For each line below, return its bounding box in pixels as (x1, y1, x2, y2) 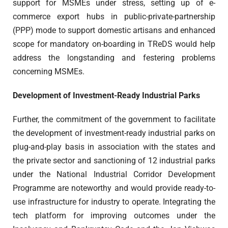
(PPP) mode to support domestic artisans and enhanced (13, 25, 215, 36)
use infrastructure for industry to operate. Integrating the (13, 197, 215, 207)
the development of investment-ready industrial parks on (13, 128, 215, 138)
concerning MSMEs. (13, 67, 84, 77)
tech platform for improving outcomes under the (13, 211, 215, 221)
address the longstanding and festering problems (13, 53, 215, 63)
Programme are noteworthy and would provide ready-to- (13, 183, 215, 193)
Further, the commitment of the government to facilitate (13, 115, 215, 125)
